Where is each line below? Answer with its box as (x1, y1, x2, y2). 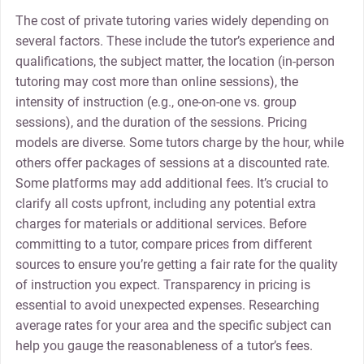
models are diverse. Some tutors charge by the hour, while (15, 135, 344, 151)
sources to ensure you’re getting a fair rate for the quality (15, 257, 338, 273)
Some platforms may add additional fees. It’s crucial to (15, 175, 328, 192)
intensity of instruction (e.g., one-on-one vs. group (15, 94, 297, 110)
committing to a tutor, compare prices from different (15, 236, 312, 253)
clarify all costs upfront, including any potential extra (15, 196, 316, 212)
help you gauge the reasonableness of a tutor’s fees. (15, 338, 313, 354)
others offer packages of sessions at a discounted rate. (15, 155, 330, 171)
